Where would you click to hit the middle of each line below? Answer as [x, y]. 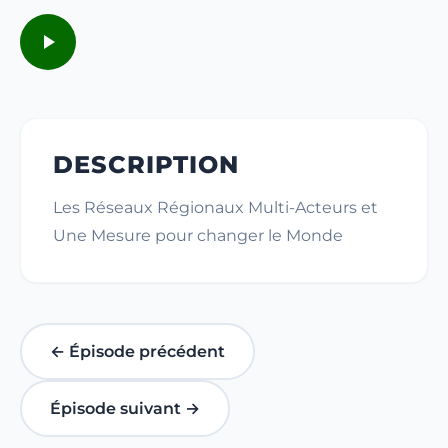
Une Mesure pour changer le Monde [198, 235]
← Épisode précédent [137, 351]
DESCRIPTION [146, 164]
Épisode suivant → [125, 408]
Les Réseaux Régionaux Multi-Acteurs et [215, 207]
